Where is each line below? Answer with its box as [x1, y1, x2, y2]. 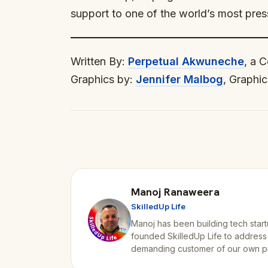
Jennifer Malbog [136, 73, 223, 86]
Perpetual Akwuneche [128, 55, 244, 68]
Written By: [71, 55, 128, 68]
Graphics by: [71, 73, 136, 86]
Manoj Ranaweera [131, 185, 220, 199]
